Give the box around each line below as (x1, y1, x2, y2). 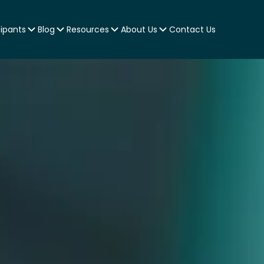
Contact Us (169, 24, 216, 35)
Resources (66, 24, 109, 35)
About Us (120, 24, 157, 35)
